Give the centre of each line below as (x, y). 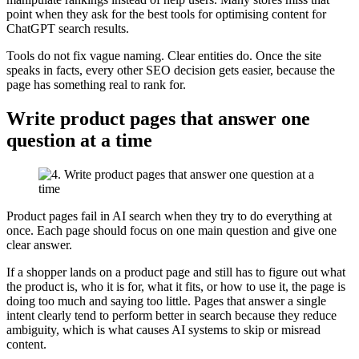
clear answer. (39, 244)
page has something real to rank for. (96, 85)
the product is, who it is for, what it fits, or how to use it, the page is (176, 286)
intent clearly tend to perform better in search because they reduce (171, 315)
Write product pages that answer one (158, 119)
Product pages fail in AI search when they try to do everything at (169, 216)
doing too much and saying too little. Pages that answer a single (166, 301)
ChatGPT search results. (68, 29)
